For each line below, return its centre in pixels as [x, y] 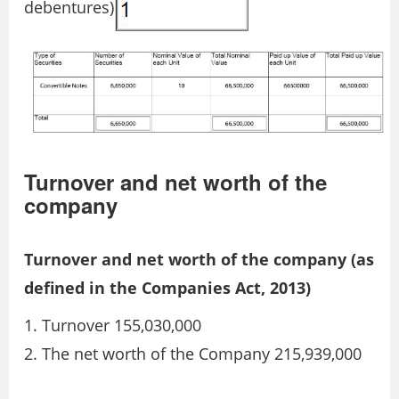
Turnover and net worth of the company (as [199, 260]
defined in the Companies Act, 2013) [167, 288]
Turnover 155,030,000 [122, 326]
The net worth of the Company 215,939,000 [202, 354]
